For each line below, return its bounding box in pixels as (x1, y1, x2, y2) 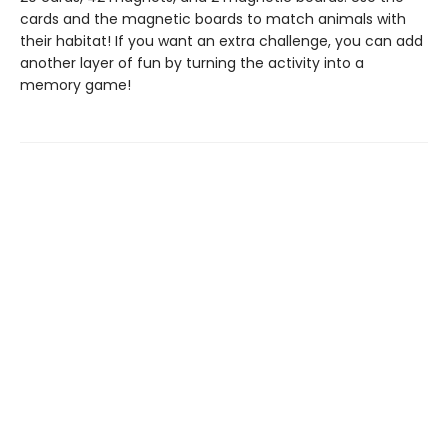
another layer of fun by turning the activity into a (20, 53, 364, 73)
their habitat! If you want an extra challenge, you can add (20, 31, 423, 51)
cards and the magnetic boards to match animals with (20, 9, 406, 29)
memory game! (20, 75, 131, 95)
